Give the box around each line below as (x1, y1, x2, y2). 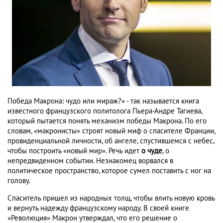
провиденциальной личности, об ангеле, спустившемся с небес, (7, 136, 214, 146)
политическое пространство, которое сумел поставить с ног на (7, 166, 211, 176)
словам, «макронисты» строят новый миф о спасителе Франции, (7, 126, 215, 136)
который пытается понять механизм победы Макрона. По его (7, 116, 207, 126)
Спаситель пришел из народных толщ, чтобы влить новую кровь (7, 194, 215, 203)
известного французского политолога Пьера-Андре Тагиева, (7, 107, 202, 116)
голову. (7, 176, 30, 186)
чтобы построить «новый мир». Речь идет (7, 146, 141, 156)
